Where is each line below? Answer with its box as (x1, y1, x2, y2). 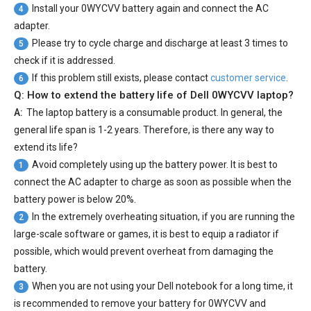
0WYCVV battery (81, 3, 154, 15)
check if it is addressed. (14, 55, 115, 67)
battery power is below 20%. (14, 194, 136, 205)
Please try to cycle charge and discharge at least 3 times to (32, 37, 288, 49)
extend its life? (14, 142, 78, 153)
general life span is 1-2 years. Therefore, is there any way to (14, 124, 274, 136)
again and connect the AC (154, 3, 269, 15)
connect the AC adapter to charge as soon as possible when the (14, 176, 292, 188)
